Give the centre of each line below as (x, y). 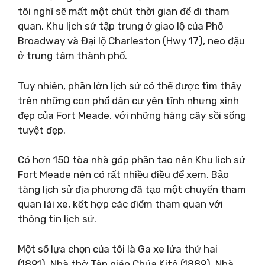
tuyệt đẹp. (42, 130)
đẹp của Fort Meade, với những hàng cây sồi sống (132, 115)
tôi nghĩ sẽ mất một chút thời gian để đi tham (124, 11)
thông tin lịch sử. (57, 219)
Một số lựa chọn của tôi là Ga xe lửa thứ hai (118, 249)
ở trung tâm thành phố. (72, 56)
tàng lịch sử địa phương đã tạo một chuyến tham (132, 189)
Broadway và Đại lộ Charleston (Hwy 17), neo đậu (131, 41)
